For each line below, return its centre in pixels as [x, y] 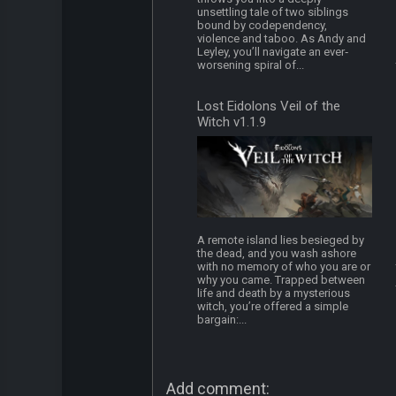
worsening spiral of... [251, 65]
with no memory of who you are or [284, 267]
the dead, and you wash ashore [277, 254]
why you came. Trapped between [282, 280]
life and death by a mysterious [274, 293]
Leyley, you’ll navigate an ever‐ [273, 52]
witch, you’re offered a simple [273, 307]
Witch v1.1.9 [232, 122]
